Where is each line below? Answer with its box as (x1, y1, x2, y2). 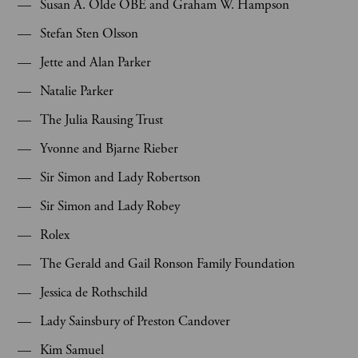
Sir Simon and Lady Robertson (40, 169, 201, 186)
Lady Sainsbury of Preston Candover (40, 312, 230, 330)
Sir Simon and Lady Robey (40, 197, 180, 215)
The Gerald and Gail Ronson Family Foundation (40, 255, 295, 272)
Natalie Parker (40, 82, 113, 100)
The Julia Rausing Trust (40, 111, 163, 129)
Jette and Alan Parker (40, 54, 151, 71)
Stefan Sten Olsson (40, 25, 138, 42)
